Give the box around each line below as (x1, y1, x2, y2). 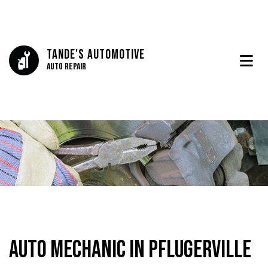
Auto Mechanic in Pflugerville (9, 236, 251, 265)
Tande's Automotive (47, 47, 145, 63)
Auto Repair (47, 61, 86, 73)
